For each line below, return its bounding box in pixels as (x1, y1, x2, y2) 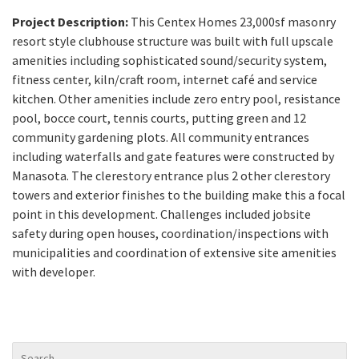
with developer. (12, 264, 95, 280)
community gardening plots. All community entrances (12, 129, 309, 146)
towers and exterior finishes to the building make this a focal (12, 187, 345, 204)
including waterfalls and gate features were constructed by (12, 148, 334, 165)
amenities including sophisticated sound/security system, (12, 52, 327, 69)
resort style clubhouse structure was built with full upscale (12, 33, 333, 50)
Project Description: (12, 14, 128, 30)
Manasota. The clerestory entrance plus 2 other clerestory (12, 167, 330, 184)
